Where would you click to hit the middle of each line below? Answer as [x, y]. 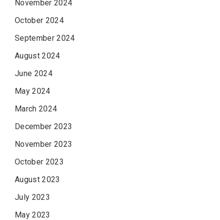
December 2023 [44, 126]
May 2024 [33, 91]
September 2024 [45, 38]
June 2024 [34, 73]
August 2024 [38, 55]
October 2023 [39, 162]
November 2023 [44, 144]
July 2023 [32, 197]
